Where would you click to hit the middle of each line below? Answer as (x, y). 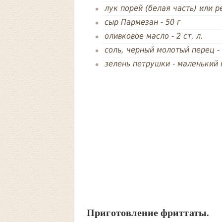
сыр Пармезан (131, 22)
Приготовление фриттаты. (148, 213)
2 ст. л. (190, 36)
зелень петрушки (137, 64)
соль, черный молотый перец (159, 50)
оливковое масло (137, 36)
